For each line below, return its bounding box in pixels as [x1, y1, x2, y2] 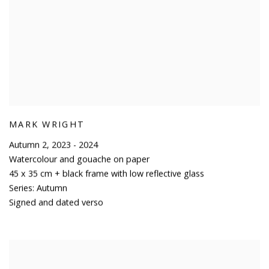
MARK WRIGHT [9, 118, 85, 130]
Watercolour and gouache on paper [9, 153, 150, 165]
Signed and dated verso [9, 196, 103, 208]
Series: [9, 182, 34, 194]
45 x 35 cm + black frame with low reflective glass [9, 168, 204, 180]
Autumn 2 [9, 139, 47, 151]
